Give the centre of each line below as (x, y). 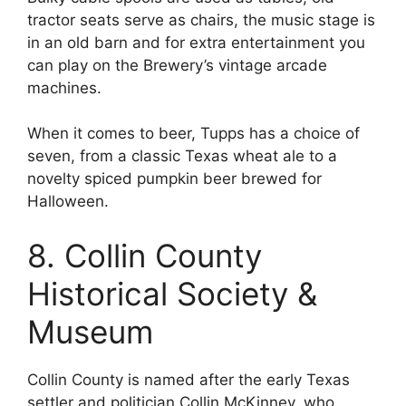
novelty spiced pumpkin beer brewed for (174, 179)
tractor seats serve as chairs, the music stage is (201, 19)
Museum (90, 331)
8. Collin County (145, 255)
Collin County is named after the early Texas (188, 379)
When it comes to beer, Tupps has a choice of (193, 134)
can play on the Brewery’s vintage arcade (177, 65)
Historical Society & (172, 293)
